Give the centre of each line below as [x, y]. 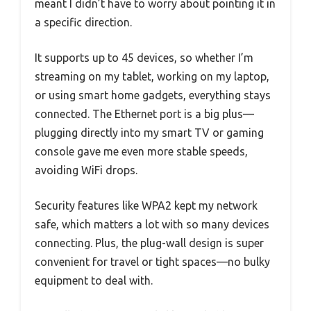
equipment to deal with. [94, 280]
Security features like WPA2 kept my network [146, 205]
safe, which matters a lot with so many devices [152, 224]
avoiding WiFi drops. [86, 170]
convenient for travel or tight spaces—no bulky [152, 261]
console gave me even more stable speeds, [141, 151]
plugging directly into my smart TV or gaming [149, 132]
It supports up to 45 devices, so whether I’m [144, 57]
